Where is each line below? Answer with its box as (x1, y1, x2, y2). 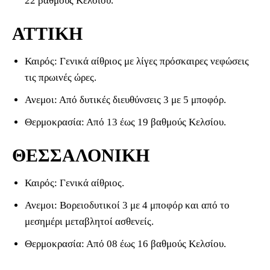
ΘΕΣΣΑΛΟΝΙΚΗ (12, 145, 149, 166)
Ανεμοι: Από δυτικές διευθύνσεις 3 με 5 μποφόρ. (25, 94, 226, 106)
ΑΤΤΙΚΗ (12, 24, 83, 44)
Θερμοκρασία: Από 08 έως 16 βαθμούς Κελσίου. (25, 238, 226, 250)
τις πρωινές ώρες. (25, 72, 96, 84)
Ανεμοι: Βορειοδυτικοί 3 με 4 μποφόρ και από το (25, 199, 230, 212)
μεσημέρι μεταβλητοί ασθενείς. (25, 216, 154, 228)
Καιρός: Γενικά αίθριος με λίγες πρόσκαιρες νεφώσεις (25, 55, 249, 67)
